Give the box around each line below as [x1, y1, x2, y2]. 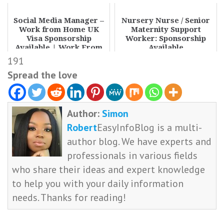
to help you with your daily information [12, 177, 184, 190]
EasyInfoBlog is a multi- [97, 121, 202, 134]
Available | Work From [15, 43, 102, 52]
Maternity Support [130, 25, 201, 34]
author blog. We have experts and [67, 135, 212, 148]
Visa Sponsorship [26, 34, 91, 43]
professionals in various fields [67, 149, 198, 162]
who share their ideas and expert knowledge [12, 163, 205, 176]
